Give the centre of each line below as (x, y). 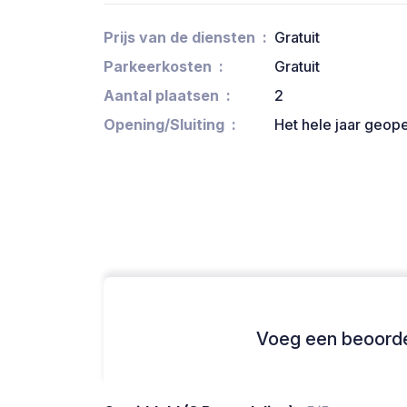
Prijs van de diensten (179, 38)
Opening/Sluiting (164, 125)
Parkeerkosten (158, 67)
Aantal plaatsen (161, 96)
